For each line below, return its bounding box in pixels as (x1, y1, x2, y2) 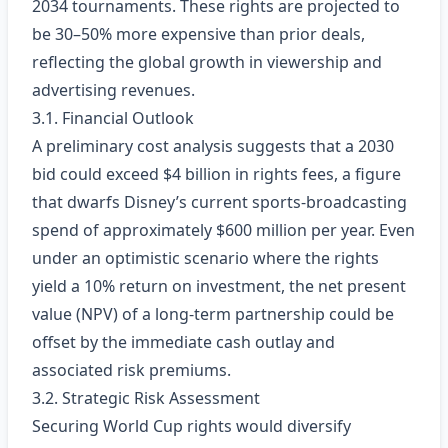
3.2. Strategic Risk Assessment (32, 387, 260, 409)
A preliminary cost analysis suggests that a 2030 (32, 135, 394, 157)
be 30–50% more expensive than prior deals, (32, 23, 365, 45)
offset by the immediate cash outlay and (32, 331, 335, 353)
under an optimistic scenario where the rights (32, 247, 379, 269)
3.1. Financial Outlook (32, 107, 194, 129)
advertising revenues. (32, 79, 195, 101)
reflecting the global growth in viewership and (32, 51, 382, 73)
